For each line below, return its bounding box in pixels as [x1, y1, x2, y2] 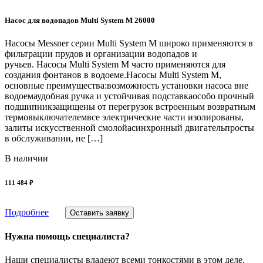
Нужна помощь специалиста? [5, 231, 130, 242]
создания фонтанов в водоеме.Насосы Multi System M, [5, 70, 221, 80]
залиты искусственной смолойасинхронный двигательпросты [5, 123, 254, 133]
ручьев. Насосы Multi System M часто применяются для [5, 59, 225, 70]
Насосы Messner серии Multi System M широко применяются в [5, 38, 253, 49]
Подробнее [5, 207, 49, 218]
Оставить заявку [70, 208, 129, 218]
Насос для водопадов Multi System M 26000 [5, 16, 155, 25]
